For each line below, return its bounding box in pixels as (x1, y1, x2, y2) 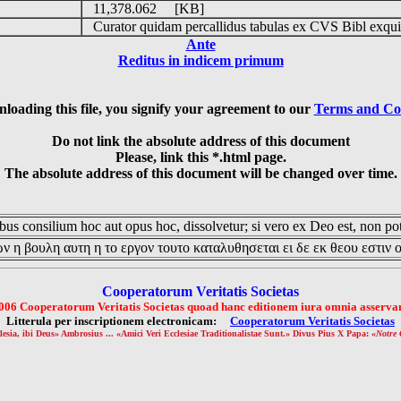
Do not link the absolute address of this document (51, 133, 350, 149)
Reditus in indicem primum (117, 53, 284, 68)
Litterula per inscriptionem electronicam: (6, 314, 230, 328)
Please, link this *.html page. (115, 149, 286, 165)
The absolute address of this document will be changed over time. (4, 166, 397, 181)
